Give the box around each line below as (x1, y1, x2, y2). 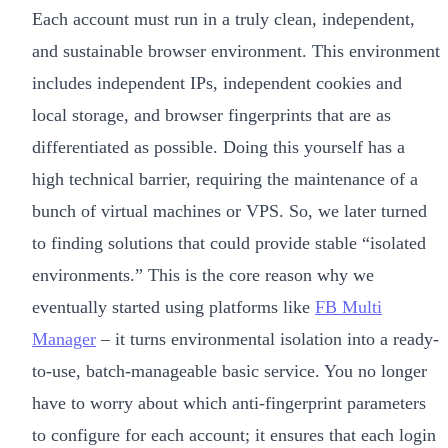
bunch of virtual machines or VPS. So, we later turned (32, 200, 427, 221)
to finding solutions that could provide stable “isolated (32, 232, 426, 253)
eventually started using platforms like (32, 296, 315, 317)
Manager (32, 328, 96, 349)
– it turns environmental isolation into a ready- (96, 328, 439, 349)
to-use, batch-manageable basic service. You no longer (32, 360, 427, 381)
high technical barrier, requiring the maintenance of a (32, 168, 418, 189)
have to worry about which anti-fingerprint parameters (32, 392, 426, 413)
